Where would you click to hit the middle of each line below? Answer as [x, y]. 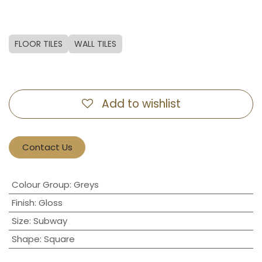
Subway [50, 221]
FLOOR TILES [39, 44]
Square [59, 239]
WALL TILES [95, 44]
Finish [23, 203]
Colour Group [40, 185]
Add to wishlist [141, 104]
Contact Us [47, 147]
